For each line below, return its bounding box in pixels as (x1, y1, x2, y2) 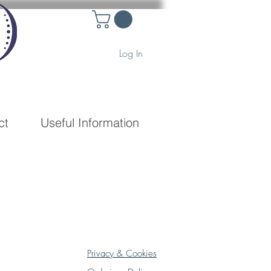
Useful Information (41, 115, 139, 130)
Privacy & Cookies (87, 247, 157, 260)
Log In (119, 47, 143, 60)
